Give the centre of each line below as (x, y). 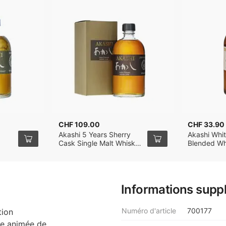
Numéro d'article (149, 211)
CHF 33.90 (206, 124)
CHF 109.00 (79, 124)
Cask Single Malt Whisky (99, 143)
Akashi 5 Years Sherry (95, 134)
